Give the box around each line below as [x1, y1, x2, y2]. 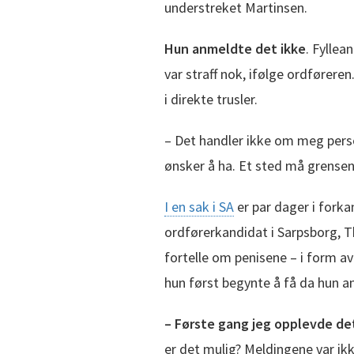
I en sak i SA [164, 197, 234, 216]
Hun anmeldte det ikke [164, 39, 306, 58]
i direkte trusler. [164, 89, 258, 108]
